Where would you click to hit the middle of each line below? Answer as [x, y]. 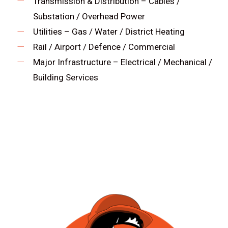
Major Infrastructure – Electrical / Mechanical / [122, 62]
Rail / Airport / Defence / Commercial [104, 47]
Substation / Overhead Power [89, 17]
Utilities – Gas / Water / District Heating [109, 32]
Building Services [65, 78]
